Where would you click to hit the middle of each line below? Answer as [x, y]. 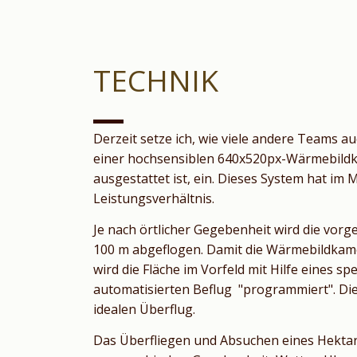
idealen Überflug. [144, 310]
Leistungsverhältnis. [154, 199]
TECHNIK [156, 80]
